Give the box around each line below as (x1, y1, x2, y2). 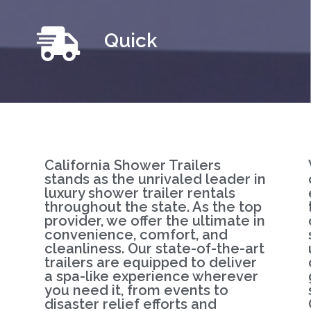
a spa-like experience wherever (44, 268, 258, 285)
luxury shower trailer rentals (44, 185, 235, 202)
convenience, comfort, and (44, 226, 228, 244)
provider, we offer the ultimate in (44, 212, 265, 230)
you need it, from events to (44, 282, 228, 299)
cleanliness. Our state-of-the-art (44, 240, 264, 258)
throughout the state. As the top (44, 199, 262, 216)
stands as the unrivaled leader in (44, 171, 266, 188)
